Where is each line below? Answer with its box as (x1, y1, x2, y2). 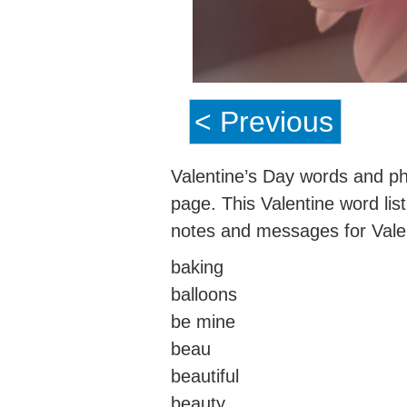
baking (171, 256, 223, 277)
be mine (171, 311, 235, 332)
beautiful (171, 365, 239, 386)
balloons (171, 283, 237, 304)
